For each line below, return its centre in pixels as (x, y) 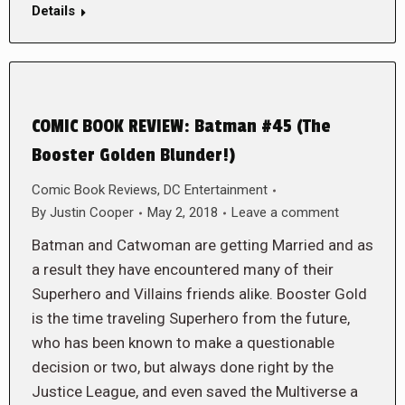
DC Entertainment (216, 190)
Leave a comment (285, 212)
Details (53, 11)
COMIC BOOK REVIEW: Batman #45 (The (181, 127)
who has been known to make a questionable (183, 343)
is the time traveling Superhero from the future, (191, 318)
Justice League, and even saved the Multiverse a (195, 391)
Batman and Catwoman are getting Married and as (202, 245)
